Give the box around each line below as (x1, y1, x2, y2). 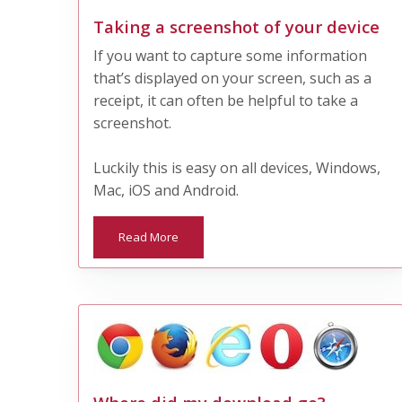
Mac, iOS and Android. (93, 179, 240, 200)
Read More (118, 228, 179, 245)
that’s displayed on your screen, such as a (93, 67, 372, 88)
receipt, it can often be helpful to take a (93, 90, 359, 110)
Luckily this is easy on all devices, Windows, (93, 157, 381, 178)
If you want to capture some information (93, 45, 368, 66)
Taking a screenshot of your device (93, 14, 380, 38)
